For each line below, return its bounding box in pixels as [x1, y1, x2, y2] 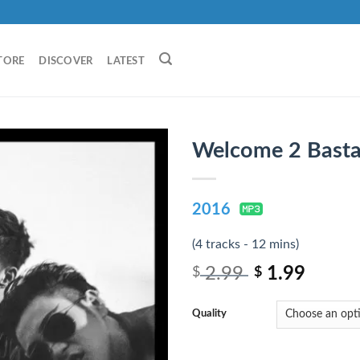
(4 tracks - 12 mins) [192, 238, 299, 251]
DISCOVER [39, 56, 93, 66]
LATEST [107, 56, 145, 66]
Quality [192, 309, 227, 320]
